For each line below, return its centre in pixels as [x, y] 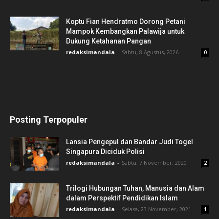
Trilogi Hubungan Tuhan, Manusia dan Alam [135, 188]
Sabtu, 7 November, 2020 [154, 163]
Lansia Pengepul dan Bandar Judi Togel [130, 142]
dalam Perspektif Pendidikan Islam [122, 198]
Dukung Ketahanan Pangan [109, 41]
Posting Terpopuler [49, 120]
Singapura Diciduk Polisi [105, 152]
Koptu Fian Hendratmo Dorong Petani [126, 22]
